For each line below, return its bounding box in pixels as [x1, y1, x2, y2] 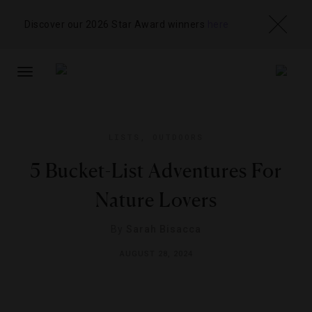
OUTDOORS [153, 132, 203, 142]
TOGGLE [24, 73, 61, 84]
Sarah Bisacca [126, 224, 201, 235]
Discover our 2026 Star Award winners [24, 18, 208, 30]
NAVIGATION [24, 101, 81, 112]
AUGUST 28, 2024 [119, 249, 193, 258]
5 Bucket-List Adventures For [30, 159, 282, 182]
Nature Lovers [95, 188, 217, 212]
